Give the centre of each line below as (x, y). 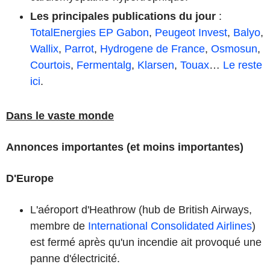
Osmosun (234, 49)
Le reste (243, 65)
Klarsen (156, 65)
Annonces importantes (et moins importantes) (125, 147)
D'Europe (30, 178)
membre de (59, 226)
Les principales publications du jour (123, 16)
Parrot (79, 49)
